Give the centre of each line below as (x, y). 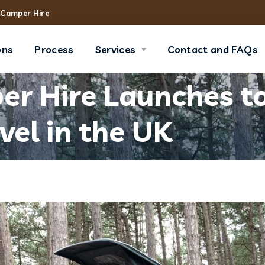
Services (115, 49)
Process (54, 49)
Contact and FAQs (213, 49)
